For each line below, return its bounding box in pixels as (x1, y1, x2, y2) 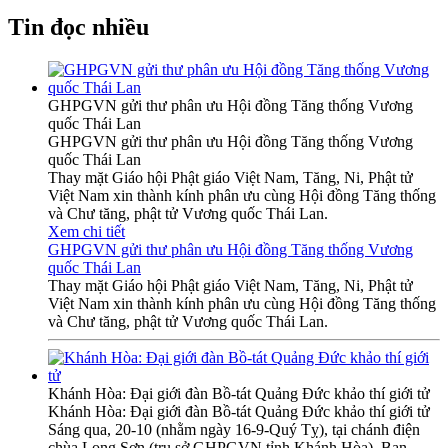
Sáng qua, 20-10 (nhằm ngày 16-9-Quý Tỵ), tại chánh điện (48, 420, 420, 438)
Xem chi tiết (48, 222, 125, 240)
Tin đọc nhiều (8, 13, 149, 40)
